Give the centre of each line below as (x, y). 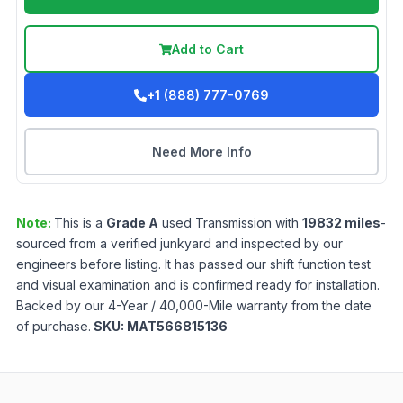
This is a (80, 223)
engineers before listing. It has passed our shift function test (193, 264)
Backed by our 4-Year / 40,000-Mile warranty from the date (194, 306)
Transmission (233, 223)
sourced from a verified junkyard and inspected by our (179, 244)
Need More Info (201, 152)
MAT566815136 (177, 327)
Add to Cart (208, 49)
